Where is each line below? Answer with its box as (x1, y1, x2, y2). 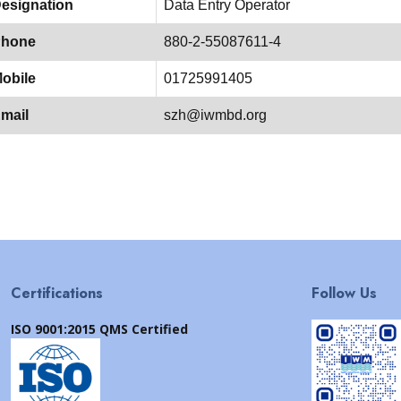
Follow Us (311, 283, 377, 303)
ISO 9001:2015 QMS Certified (11, 320, 188, 337)
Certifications (11, 283, 103, 303)
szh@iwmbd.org (164, 107, 267, 123)
